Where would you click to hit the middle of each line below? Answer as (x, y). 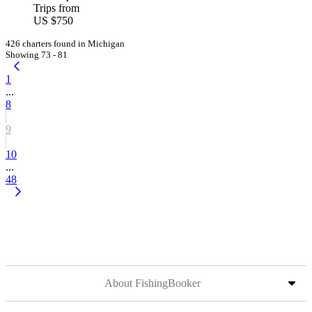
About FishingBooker (153, 283)
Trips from (56, 8)
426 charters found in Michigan (65, 44)
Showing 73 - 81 (37, 55)
